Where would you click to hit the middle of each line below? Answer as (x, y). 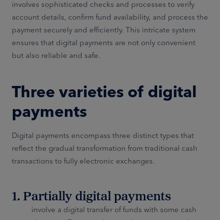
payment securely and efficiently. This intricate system (104, 29)
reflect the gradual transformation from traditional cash (105, 148)
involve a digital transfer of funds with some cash (114, 210)
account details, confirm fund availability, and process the (110, 17)
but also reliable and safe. (57, 55)
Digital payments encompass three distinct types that (103, 136)
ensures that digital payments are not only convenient (104, 42)
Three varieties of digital (104, 92)
